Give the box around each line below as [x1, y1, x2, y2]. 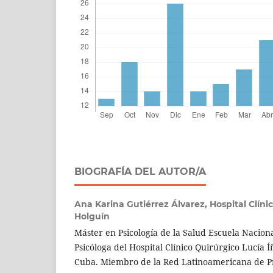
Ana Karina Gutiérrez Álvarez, [74, 199, 210, 210]
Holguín [74, 211, 110, 222]
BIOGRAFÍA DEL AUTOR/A [74, 166, 206, 178]
